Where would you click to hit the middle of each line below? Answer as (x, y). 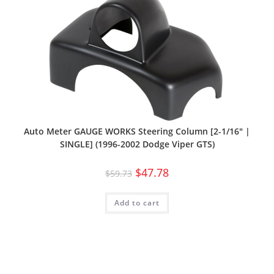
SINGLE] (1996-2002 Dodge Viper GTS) (137, 144)
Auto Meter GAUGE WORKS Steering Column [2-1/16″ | (137, 131)
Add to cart (137, 203)
